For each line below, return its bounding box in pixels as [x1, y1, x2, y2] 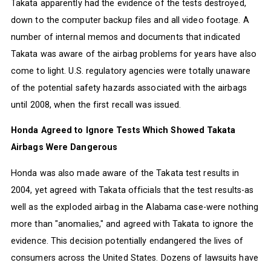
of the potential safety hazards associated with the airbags [10, 82, 247, 93]
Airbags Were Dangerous [10, 142, 118, 152]
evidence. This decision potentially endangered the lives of [10, 235, 243, 246]
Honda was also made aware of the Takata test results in [10, 168, 240, 178]
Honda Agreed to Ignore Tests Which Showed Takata [10, 125, 235, 135]
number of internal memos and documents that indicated [10, 31, 241, 42]
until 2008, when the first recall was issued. [10, 99, 181, 109]
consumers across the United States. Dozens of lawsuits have [10, 252, 258, 263]
